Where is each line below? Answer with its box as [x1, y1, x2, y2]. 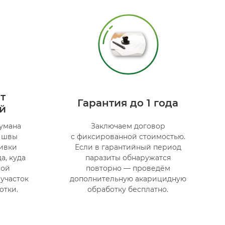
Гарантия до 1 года [77, 96, 179, 109]
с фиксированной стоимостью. [70, 132, 185, 141]
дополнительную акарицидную [69, 174, 186, 183]
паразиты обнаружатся [85, 153, 171, 162]
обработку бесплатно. [87, 184, 169, 194]
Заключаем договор [90, 121, 165, 131]
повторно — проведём [85, 163, 170, 173]
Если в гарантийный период [74, 142, 181, 152]
